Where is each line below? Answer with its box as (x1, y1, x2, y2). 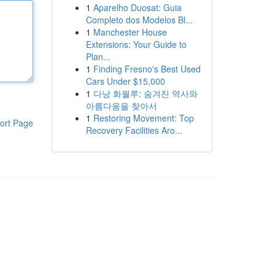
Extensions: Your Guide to (85, 38, 187, 50)
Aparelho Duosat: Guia (93, 1, 182, 14)
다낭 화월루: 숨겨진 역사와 (93, 87, 198, 99)
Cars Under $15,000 (85, 75, 165, 87)
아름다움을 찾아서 (85, 99, 157, 112)
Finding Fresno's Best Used (93, 63, 201, 75)
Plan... (85, 50, 110, 63)
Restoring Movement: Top (93, 112, 194, 124)
